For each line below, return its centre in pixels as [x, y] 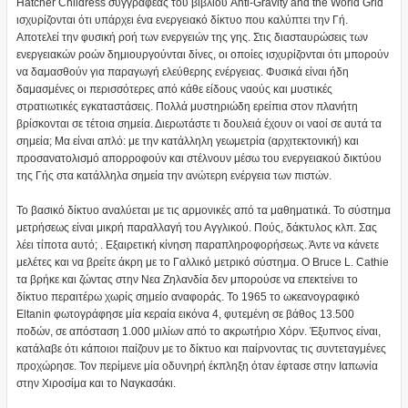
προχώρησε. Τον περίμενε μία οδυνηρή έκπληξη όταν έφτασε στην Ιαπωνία [197, 367]
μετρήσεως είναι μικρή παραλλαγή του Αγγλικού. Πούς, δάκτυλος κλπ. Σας [196, 228]
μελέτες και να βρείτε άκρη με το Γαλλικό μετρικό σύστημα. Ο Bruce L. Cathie [202, 263]
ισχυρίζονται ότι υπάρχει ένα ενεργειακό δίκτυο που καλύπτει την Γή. [182, 20]
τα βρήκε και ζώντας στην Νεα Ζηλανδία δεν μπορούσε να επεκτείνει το [187, 280]
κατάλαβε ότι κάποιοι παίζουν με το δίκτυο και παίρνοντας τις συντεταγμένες [201, 349]
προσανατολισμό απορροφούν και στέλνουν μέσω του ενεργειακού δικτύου [199, 159]
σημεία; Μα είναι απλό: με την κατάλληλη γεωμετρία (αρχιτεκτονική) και [187, 142]
